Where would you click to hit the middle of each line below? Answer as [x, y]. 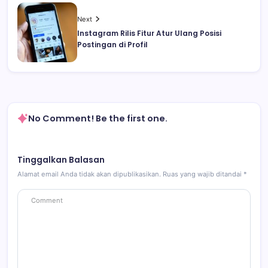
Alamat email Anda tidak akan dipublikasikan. [89, 174]
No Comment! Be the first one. [98, 118]
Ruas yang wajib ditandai [203, 174]
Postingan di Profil [112, 44]
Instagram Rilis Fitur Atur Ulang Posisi [149, 33]
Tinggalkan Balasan [61, 160]
